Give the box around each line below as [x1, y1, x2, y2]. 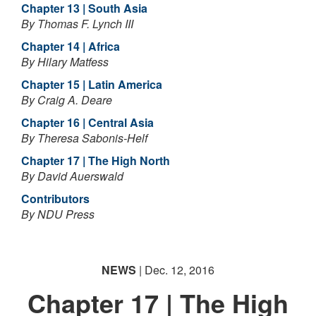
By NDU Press [21, 206, 95, 222]
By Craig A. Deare [21, 92, 112, 108]
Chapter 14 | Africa [21, 38, 120, 54]
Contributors [21, 190, 90, 207]
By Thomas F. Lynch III [21, 16, 133, 32]
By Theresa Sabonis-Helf [21, 130, 147, 146]
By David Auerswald [21, 168, 123, 184]
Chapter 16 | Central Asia [21, 114, 154, 130]
